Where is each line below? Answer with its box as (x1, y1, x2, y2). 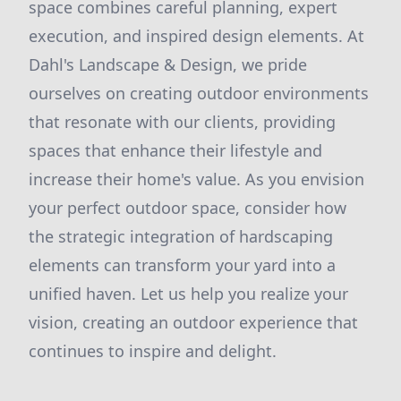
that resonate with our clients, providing (29, 111, 336, 132)
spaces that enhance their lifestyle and (29, 140, 322, 161)
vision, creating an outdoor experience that (29, 311, 358, 333)
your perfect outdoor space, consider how (29, 197, 346, 218)
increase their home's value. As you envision (29, 168, 364, 190)
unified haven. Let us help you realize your (29, 283, 348, 304)
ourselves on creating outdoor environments (29, 82, 369, 104)
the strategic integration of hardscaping (29, 226, 333, 247)
